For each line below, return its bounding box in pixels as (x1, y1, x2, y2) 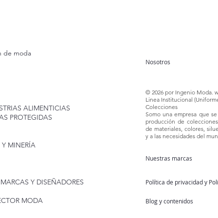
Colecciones (145, 103, 178, 110)
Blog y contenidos (145, 197, 193, 205)
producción (145, 117, 178, 125)
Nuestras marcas (145, 154, 192, 162)
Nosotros (145, 57, 170, 66)
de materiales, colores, (145, 125, 207, 132)
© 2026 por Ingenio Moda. (145, 88, 215, 96)
